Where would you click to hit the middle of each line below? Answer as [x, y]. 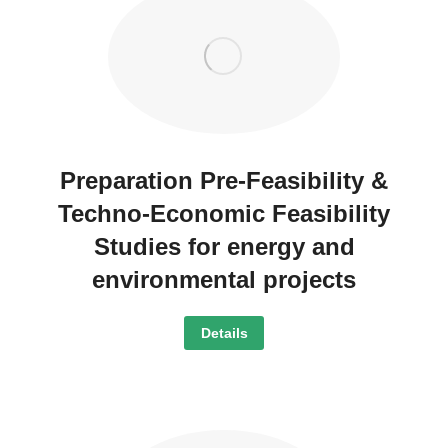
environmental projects [224, 280]
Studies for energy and [224, 247]
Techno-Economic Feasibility [224, 214]
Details [224, 333]
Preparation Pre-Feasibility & [224, 181]
